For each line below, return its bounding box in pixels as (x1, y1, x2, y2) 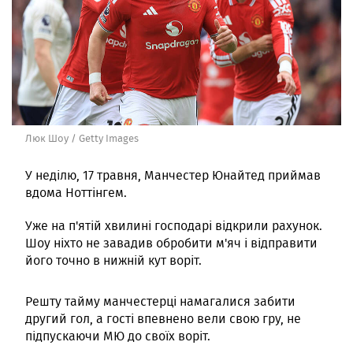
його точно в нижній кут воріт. (25, 251, 202, 270)
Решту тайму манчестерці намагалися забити (25, 292, 295, 311)
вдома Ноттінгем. (25, 184, 127, 203)
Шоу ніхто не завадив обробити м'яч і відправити (25, 234, 318, 253)
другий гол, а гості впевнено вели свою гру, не (25, 310, 301, 329)
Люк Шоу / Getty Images (25, 131, 139, 147)
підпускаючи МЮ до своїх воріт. (25, 327, 210, 346)
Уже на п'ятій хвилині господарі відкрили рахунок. (25, 217, 322, 236)
